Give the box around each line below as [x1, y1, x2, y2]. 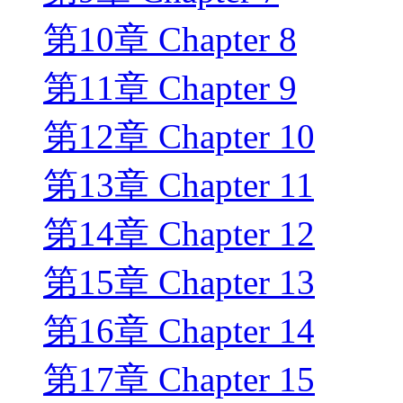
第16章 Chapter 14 [43, 311, 315, 351]
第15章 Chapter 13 [43, 263, 315, 302]
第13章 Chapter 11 [43, 166, 314, 205]
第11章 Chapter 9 [43, 68, 297, 108]
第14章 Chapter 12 [43, 214, 315, 254]
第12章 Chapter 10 [43, 117, 315, 157]
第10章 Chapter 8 [43, 20, 297, 59]
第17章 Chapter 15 [43, 360, 315, 399]
